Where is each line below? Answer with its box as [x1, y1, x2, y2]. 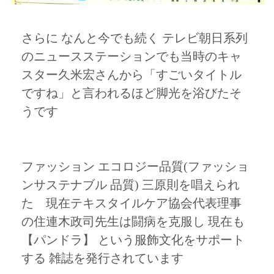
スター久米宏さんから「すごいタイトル [21, 67, 242, 81]
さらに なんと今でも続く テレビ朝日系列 [21, 31, 248, 45]
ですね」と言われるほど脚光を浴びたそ [21, 86, 242, 100]
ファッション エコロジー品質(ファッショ [21, 159, 249, 173]
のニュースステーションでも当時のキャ [21, 49, 242, 63]
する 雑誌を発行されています [21, 251, 183, 265]
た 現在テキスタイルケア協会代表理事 [21, 196, 242, 210]
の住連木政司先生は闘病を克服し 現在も [21, 214, 245, 228]
